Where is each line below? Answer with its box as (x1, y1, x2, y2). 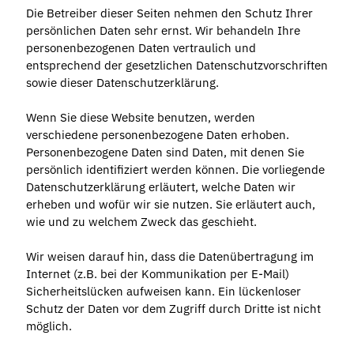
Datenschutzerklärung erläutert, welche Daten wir (25, 179, 296, 195)
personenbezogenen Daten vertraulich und (25, 40, 256, 56)
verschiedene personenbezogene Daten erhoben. (25, 127, 289, 143)
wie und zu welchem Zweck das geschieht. (25, 214, 257, 230)
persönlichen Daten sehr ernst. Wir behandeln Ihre (25, 23, 300, 39)
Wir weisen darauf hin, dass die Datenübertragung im (25, 249, 314, 265)
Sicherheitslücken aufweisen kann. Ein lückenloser (25, 284, 301, 299)
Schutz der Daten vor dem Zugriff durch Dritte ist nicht (25, 301, 321, 317)
